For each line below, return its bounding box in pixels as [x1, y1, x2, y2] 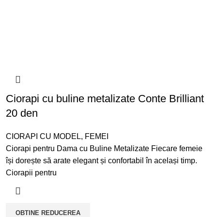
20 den [5, 107, 38, 120]
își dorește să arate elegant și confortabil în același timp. [5, 156, 197, 165]
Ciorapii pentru [5, 169, 57, 177]
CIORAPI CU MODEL [5, 132, 81, 141]
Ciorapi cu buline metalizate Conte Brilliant [5, 93, 204, 105]
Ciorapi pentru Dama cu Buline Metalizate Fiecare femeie [5, 144, 202, 153]
